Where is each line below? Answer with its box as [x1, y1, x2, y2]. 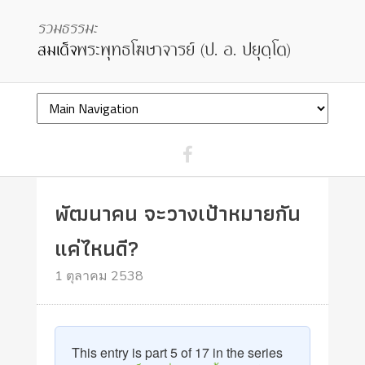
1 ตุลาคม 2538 [55, 267, 144, 285]
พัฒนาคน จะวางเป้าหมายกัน [55, 196, 301, 231]
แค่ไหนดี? [55, 231, 140, 266]
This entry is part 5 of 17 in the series [72, 342, 284, 362]
